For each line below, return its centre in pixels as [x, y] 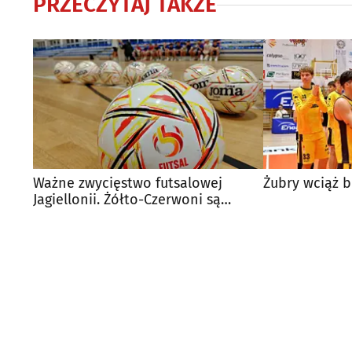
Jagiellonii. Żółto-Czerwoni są [127, 199]
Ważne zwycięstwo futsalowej [128, 183]
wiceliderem [72, 216]
